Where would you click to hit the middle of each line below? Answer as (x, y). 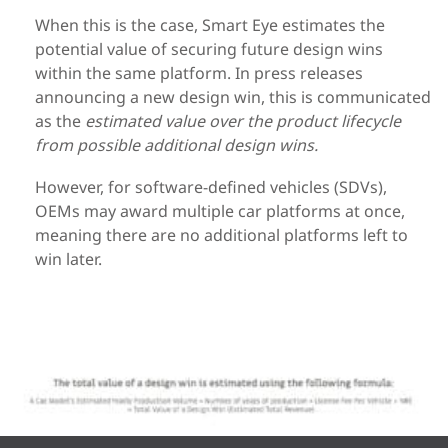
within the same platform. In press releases (199, 73)
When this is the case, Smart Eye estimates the (210, 25)
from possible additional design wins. (176, 145)
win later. (68, 259)
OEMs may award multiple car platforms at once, (220, 211)
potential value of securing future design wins (209, 49)
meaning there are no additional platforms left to (221, 235)
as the (60, 121)
